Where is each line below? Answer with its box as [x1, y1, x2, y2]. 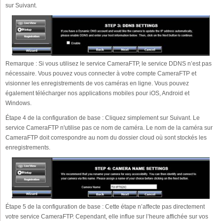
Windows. [5, 100, 32, 107]
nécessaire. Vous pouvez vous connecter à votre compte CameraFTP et [5, 70, 196, 77]
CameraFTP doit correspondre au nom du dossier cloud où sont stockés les [5, 134, 207, 142]
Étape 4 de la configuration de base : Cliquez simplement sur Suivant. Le [5, 114, 200, 122]
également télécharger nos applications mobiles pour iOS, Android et [5, 90, 189, 97]
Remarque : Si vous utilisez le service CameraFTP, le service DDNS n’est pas [5, 60, 212, 68]
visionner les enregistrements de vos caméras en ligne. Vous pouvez [5, 80, 189, 87]
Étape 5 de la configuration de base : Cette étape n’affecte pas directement [5, 203, 205, 211]
